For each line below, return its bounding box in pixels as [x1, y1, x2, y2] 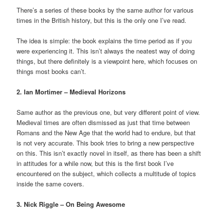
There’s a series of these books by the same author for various [17, 5, 194, 15]
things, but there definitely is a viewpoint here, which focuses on [17, 56, 198, 66]
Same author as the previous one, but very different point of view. [17, 108, 200, 117]
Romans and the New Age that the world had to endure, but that [17, 128, 196, 138]
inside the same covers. [17, 179, 85, 189]
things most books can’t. [17, 66, 87, 76]
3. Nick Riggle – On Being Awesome [17, 200, 126, 209]
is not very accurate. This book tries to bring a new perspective [17, 138, 195, 148]
